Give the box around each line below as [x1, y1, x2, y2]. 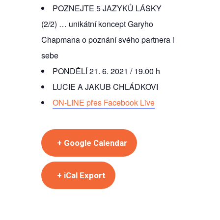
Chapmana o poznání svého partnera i [41, 33, 174, 45]
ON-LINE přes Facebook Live [53, 96, 155, 108]
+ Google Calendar [57, 138, 127, 148]
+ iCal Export [57, 170, 106, 181]
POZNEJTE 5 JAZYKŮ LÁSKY [53, 2, 162, 14]
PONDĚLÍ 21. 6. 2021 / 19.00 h [53, 65, 160, 77]
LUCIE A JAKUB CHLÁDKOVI [53, 81, 158, 92]
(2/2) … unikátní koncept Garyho [41, 18, 153, 29]
